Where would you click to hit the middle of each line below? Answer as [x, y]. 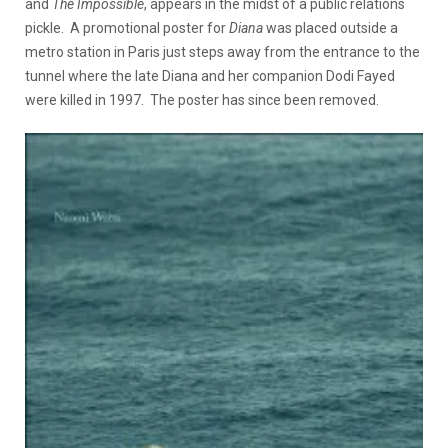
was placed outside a [330, 28]
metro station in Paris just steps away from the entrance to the [222, 52]
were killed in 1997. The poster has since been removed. [202, 100]
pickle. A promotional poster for [127, 28]
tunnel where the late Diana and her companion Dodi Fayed [210, 76]
